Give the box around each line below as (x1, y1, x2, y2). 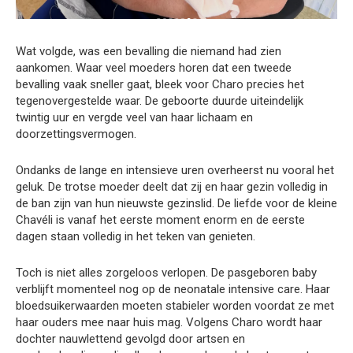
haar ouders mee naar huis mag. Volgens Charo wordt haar (16, 314, 322, 329)
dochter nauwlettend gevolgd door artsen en (16, 331, 245, 346)
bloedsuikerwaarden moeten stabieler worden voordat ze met (16, 298, 334, 313)
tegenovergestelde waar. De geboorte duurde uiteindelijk (16, 93, 303, 108)
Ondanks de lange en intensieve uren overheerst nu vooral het (16, 162, 334, 177)
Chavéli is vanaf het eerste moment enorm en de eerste (16, 212, 305, 227)
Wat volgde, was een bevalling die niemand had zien (16, 43, 281, 58)
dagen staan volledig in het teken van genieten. (16, 229, 255, 243)
